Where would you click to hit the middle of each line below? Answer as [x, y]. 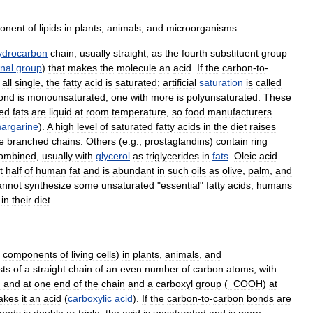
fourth [195, 53]
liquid [60, 112]
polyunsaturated [222, 97]
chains [66, 141]
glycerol [113, 156]
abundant [133, 170]
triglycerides [173, 156]
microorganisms [202, 28]
